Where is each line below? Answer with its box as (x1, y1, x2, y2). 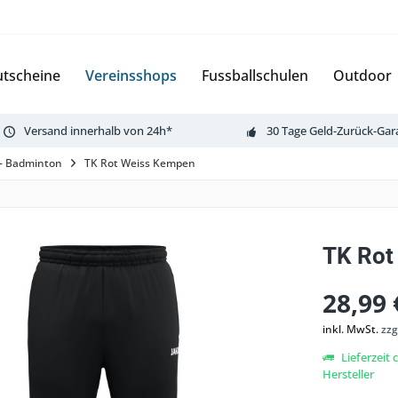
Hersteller (322, 366, 374, 382)
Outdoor (333, 66, 392, 85)
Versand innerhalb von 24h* (24, 122, 172, 139)
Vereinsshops (85, 66, 177, 85)
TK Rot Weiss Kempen (84, 155, 195, 171)
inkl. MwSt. (322, 322, 381, 337)
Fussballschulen (202, 66, 308, 85)
